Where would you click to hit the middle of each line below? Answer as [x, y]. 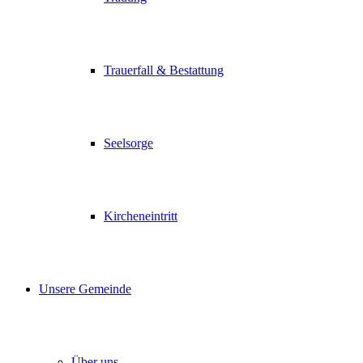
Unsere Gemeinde [85, 289]
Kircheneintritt [141, 216]
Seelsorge [128, 143]
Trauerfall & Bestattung [164, 70]
